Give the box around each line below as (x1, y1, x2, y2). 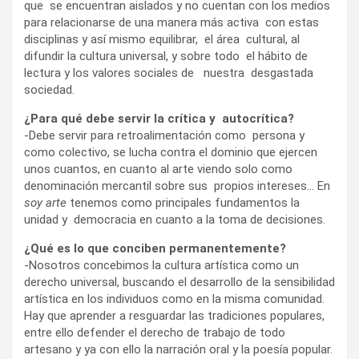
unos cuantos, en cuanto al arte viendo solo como (24, 161, 292, 176)
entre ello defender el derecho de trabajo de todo (24, 325, 285, 340)
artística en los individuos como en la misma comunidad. (24, 291, 325, 306)
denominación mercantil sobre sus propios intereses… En (24, 178, 330, 193)
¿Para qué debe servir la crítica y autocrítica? (24, 111, 294, 126)
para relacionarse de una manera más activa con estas (24, 14, 319, 30)
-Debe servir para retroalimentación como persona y (24, 127, 308, 143)
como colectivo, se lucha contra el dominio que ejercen (24, 144, 317, 159)
